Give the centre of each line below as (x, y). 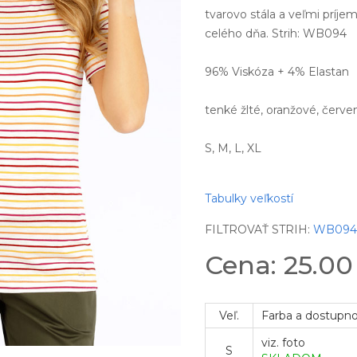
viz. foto (284, 343)
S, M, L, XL (233, 148)
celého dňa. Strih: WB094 (276, 33)
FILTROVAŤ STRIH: (259, 229)
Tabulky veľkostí (249, 198)
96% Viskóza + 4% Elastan (277, 72)
